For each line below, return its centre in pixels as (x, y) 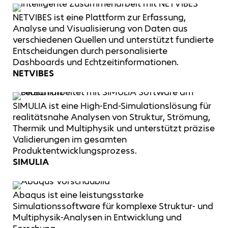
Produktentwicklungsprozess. (75, 151)
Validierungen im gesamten (70, 140)
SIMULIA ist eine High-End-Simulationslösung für (112, 106)
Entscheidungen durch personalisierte (90, 51)
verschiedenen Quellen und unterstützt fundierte (113, 39)
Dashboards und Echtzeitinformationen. (96, 62)
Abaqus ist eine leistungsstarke (78, 195)
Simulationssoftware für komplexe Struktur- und (113, 206)
